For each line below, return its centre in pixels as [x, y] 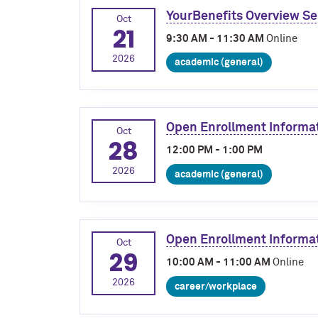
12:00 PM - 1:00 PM [214, 150]
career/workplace [216, 286]
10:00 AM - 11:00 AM [219, 262]
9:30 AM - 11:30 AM [216, 38]
